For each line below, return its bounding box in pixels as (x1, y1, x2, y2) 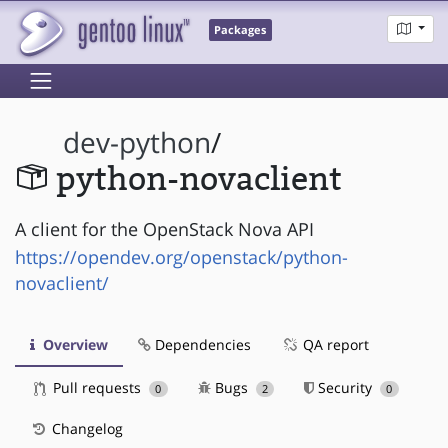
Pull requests (49, 377, 145, 397)
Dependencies (151, 334, 251, 354)
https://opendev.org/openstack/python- (15, 244, 348, 269)
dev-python (63, 124, 212, 162)
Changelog (48, 418, 123, 438)
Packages (214, 23, 267, 38)
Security (314, 377, 377, 397)
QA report (299, 334, 369, 354)
